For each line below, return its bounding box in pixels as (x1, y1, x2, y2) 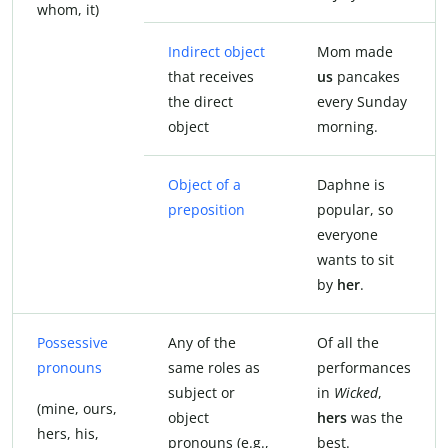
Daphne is (317, 174, 385, 194)
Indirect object (168, 41, 265, 61)
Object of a (168, 174, 241, 194)
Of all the (317, 332, 379, 352)
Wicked (334, 382, 378, 402)
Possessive (37, 332, 108, 352)
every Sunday (317, 91, 407, 111)
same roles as (168, 357, 260, 377)
